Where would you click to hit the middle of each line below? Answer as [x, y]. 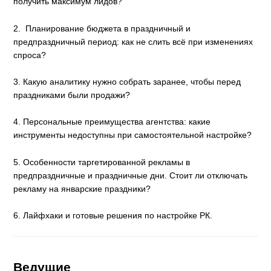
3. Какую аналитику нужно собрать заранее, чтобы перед [127, 81]
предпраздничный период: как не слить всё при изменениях [133, 41]
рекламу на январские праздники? [82, 188]
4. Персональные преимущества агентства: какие [112, 122]
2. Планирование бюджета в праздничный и [102, 28]
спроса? [30, 55]
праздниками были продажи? [72, 95]
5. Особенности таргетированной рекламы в [102, 162]
